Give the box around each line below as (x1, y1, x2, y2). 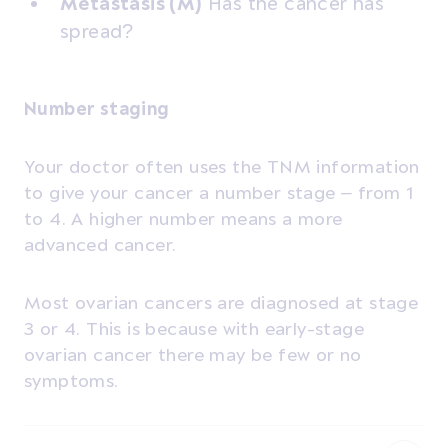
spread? (60, 19, 134, 42)
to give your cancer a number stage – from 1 (24, 181, 414, 203)
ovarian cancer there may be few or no (24, 343, 362, 365)
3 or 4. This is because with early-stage (24, 317, 364, 339)
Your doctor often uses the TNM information (24, 155, 420, 177)
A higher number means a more (71, 207, 343, 229)
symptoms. (24, 369, 119, 391)
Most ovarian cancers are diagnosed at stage (24, 291, 419, 313)
